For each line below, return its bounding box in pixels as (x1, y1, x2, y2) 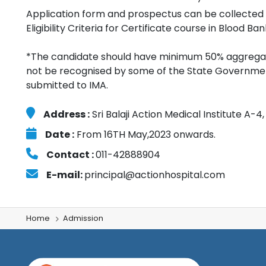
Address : (43, 107, 90, 122)
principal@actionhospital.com (84, 168, 225, 182)
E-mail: (46, 168, 84, 182)
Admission (63, 213, 103, 224)
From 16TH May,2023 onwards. (74, 128, 216, 142)
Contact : (46, 148, 96, 162)
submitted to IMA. (26, 78, 108, 93)
